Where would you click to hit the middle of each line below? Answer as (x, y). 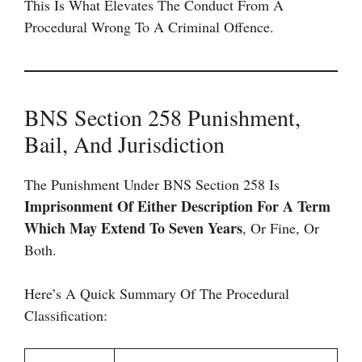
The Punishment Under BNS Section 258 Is (152, 184)
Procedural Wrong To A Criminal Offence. (149, 27)
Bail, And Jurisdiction (124, 144)
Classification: (66, 315)
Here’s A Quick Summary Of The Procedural (157, 293)
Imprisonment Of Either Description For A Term (177, 206)
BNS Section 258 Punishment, (162, 117)
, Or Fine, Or (281, 228)
